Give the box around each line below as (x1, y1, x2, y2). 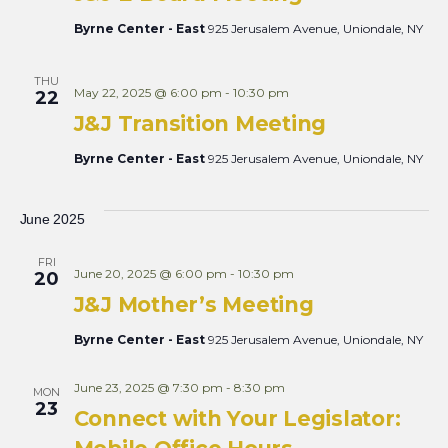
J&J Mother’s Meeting (73, 292, 314, 317)
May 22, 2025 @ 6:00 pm (73, 85, 222, 100)
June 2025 (19, 211, 85, 227)
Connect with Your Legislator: (73, 406, 401, 431)
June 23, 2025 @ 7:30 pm (73, 380, 223, 395)
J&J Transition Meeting (73, 111, 326, 136)
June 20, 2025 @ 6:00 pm (73, 266, 227, 281)
